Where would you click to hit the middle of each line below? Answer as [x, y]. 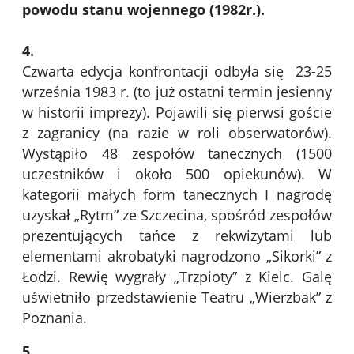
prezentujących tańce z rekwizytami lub [177, 236]
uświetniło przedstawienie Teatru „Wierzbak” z [177, 298]
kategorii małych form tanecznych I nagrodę [177, 195]
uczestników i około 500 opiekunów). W [177, 174]
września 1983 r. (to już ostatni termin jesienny [177, 92]
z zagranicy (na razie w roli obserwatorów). [177, 133]
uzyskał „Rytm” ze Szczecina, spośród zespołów [177, 215]
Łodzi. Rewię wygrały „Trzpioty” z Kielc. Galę [177, 277]
